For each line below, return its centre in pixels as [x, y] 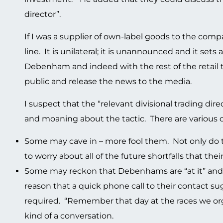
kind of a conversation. [70, 216]
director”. [43, 14]
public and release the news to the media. [108, 81]
